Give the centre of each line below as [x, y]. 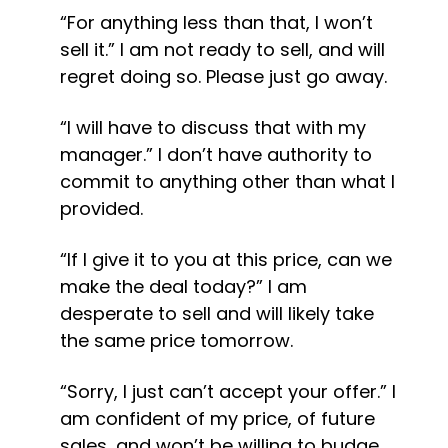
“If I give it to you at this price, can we [226, 259]
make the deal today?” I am [183, 286]
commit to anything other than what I [227, 181]
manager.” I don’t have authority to [216, 154]
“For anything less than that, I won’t [216, 22]
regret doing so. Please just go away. [223, 76]
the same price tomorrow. [176, 340]
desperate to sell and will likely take [217, 313]
